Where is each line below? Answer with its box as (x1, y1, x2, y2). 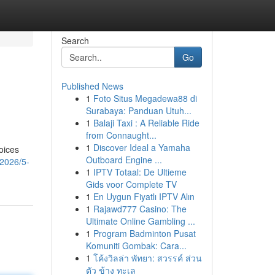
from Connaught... (85, 129, 157, 141)
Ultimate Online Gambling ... (85, 215, 195, 227)
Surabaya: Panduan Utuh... (85, 104, 192, 117)
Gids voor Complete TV (85, 178, 177, 190)
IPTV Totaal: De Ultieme (93, 166, 187, 178)
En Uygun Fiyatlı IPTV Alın (93, 190, 195, 203)
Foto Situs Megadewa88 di (93, 92, 197, 104)
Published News (61, 80, 123, 92)
